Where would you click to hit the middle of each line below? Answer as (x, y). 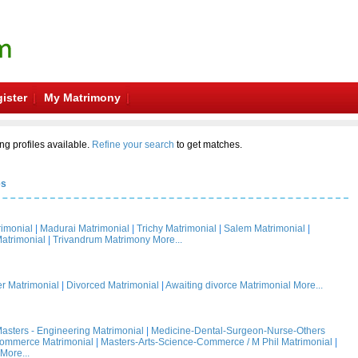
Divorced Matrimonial (113, 285)
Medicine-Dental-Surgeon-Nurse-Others (238, 331)
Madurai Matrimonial (85, 229)
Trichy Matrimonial (177, 229)
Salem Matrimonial (265, 229)
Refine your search (133, 145)
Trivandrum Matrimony (101, 240)
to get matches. (208, 145)
